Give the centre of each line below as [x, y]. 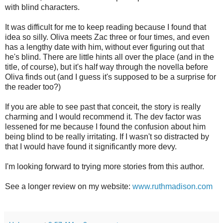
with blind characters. [42, 7]
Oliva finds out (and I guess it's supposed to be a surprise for [111, 77]
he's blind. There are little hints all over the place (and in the [110, 57]
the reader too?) [33, 87]
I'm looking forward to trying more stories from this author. [105, 167]
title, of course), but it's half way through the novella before [107, 67]
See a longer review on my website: [69, 187]
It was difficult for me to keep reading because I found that [106, 27]
